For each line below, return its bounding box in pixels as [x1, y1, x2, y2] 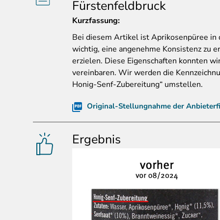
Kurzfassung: [72, 15, 120, 27]
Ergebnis [72, 131, 121, 148]
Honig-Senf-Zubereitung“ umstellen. [72, 79, 203, 90]
